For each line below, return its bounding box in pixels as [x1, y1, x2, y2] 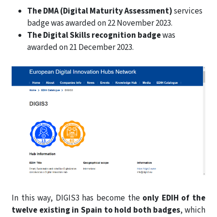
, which [180, 204, 205, 216]
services [174, 5, 202, 17]
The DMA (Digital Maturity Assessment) [27, 5, 174, 17]
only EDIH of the [142, 192, 206, 204]
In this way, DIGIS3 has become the [12, 192, 143, 204]
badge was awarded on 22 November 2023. [27, 17, 172, 29]
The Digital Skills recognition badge [27, 29, 162, 41]
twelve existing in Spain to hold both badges [12, 204, 181, 216]
